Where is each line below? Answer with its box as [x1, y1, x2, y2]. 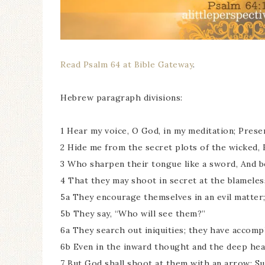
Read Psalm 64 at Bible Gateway [60, 59, 193, 70]
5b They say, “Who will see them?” [60, 208, 206, 219]
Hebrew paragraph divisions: [60, 92, 183, 103]
